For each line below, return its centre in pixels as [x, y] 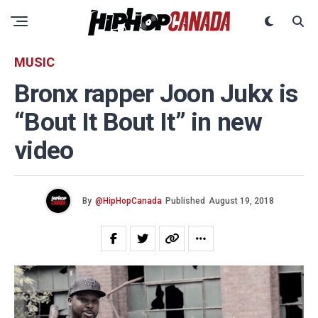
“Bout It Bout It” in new [138, 122]
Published [185, 201]
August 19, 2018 [241, 201]
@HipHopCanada [128, 201]
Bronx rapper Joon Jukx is [156, 94]
